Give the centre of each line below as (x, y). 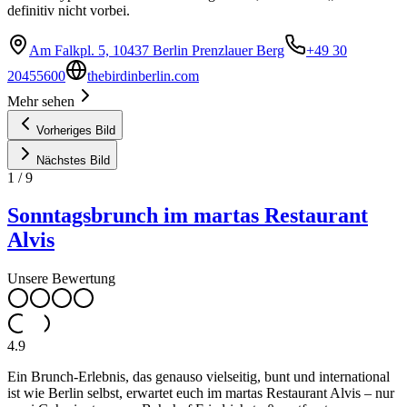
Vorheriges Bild (76, 130)
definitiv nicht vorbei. (69, 10)
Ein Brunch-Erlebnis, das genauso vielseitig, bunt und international (199, 377)
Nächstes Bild (73, 160)
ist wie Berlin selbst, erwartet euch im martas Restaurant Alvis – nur (201, 393)
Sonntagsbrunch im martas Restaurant (188, 216)
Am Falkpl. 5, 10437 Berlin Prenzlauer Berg (157, 50)
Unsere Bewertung (61, 279)
